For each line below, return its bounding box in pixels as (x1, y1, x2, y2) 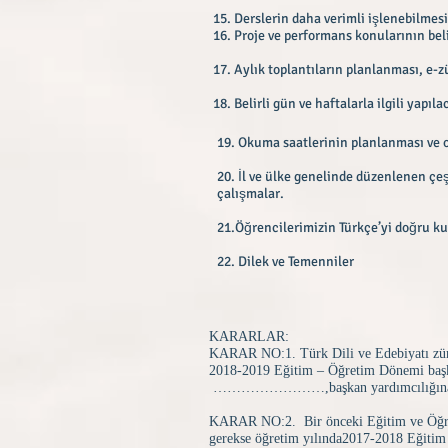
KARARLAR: (209, 329, 289, 344)
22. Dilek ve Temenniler (217, 253, 354, 270)
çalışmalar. (217, 185, 284, 202)
